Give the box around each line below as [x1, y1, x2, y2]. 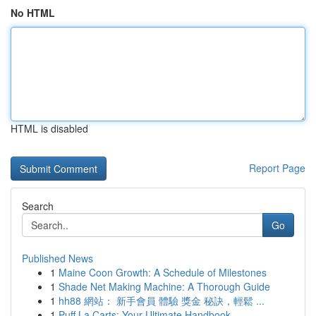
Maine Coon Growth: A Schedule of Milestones [59, 265, 267, 279]
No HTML [11, 6, 55, 20]
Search [22, 199, 54, 213]
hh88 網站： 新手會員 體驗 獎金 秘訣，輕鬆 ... [59, 293, 265, 308]
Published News [22, 251, 93, 265]
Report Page [249, 161, 305, 175]
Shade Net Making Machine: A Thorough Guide [59, 279, 270, 293]
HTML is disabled [11, 121, 88, 135]
